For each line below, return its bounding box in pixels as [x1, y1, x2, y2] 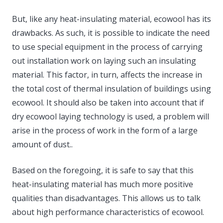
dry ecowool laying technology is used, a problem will [12, 111, 209, 122]
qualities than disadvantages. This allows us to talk [12, 192, 201, 204]
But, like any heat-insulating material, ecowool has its [12, 13, 211, 24]
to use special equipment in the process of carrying [12, 41, 203, 52]
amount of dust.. [12, 138, 73, 150]
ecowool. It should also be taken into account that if [12, 97, 204, 108]
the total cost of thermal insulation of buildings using [12, 83, 211, 94]
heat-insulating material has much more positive [12, 178, 193, 190]
